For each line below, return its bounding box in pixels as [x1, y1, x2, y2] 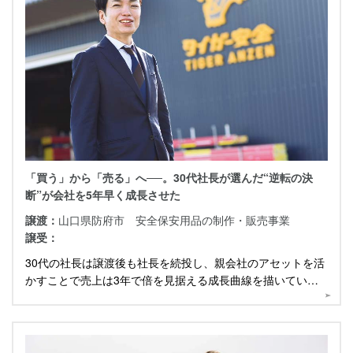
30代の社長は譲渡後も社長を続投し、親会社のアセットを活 [25, 255, 325, 271]
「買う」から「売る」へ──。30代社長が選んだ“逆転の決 [25, 169, 313, 186]
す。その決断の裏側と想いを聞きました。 [25, 289, 235, 306]
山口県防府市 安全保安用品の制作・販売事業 [58, 212, 290, 229]
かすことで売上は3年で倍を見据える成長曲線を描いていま [25, 272, 318, 288]
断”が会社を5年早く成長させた [25, 187, 180, 203]
